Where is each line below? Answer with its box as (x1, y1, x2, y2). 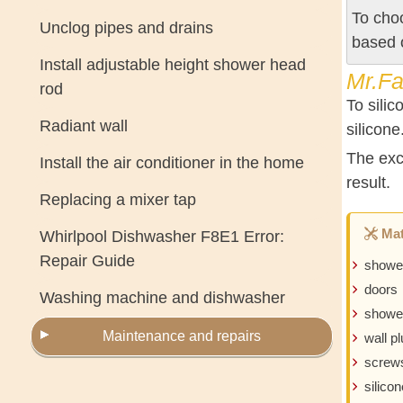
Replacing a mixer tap (39, 191, 196, 209)
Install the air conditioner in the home (39, 154, 304, 172)
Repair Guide (39, 252, 135, 270)
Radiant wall (39, 117, 128, 135)
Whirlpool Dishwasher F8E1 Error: (39, 228, 284, 246)
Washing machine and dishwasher (39, 289, 285, 307)
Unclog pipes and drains (39, 19, 213, 37)
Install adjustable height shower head (39, 56, 306, 74)
